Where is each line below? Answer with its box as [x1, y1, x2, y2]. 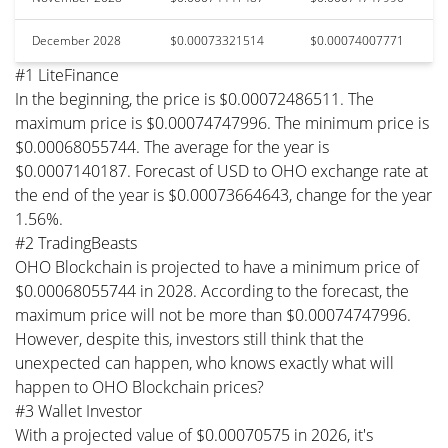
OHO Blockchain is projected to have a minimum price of [15, 255, 419, 278]
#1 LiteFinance [15, 63, 119, 86]
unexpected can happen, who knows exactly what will [15, 351, 394, 374]
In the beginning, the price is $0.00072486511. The [15, 87, 374, 110]
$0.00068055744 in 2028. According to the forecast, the [15, 279, 409, 302]
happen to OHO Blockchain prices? [15, 375, 264, 398]
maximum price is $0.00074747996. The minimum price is [15, 111, 429, 134]
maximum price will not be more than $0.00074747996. [15, 303, 411, 326]
